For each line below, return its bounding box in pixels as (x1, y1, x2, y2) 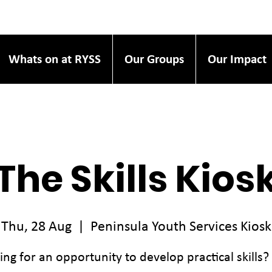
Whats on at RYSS (8, 51, 101, 67)
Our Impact (208, 51, 267, 67)
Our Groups (124, 51, 184, 67)
